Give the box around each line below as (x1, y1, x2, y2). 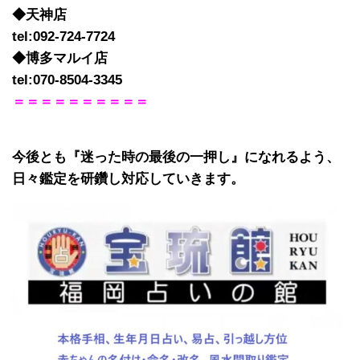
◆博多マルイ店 (12, 51, 108, 67)
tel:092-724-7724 (12, 29, 115, 45)
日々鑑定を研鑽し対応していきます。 (12, 171, 244, 187)
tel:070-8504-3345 (12, 72, 122, 88)
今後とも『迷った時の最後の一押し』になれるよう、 (12, 149, 340, 166)
